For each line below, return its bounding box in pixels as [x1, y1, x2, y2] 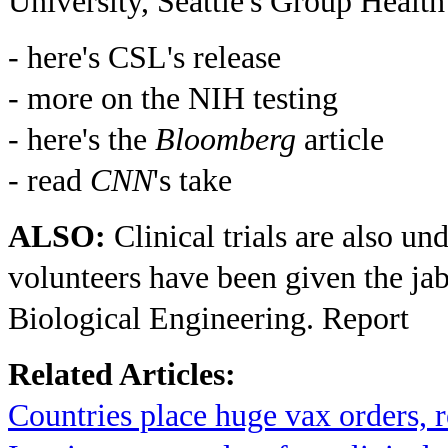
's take [153, 163, 232, 199]
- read [8, 163, 90, 199]
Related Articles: [8, 357, 236, 393]
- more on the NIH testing [8, 81, 338, 117]
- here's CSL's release [8, 40, 281, 76]
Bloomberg [155, 122, 304, 158]
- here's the [8, 122, 155, 158]
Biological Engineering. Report [8, 301, 409, 337]
